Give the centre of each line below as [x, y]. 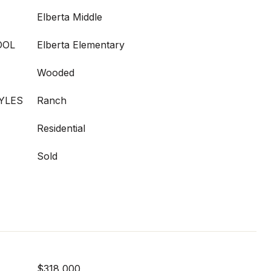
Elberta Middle [70, 17]
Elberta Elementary [81, 45]
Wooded [56, 73]
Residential [61, 128]
